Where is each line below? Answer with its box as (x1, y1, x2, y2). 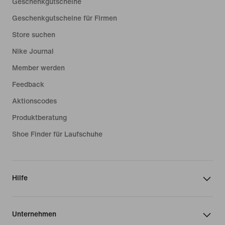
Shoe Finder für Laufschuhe (12, 131, 102, 139)
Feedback (12, 81, 44, 89)
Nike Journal (12, 48, 54, 56)
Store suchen (12, 31, 55, 39)
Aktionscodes (12, 97, 57, 105)
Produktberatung (12, 114, 67, 122)
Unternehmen (12, 210, 56, 218)
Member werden (12, 64, 65, 72)
